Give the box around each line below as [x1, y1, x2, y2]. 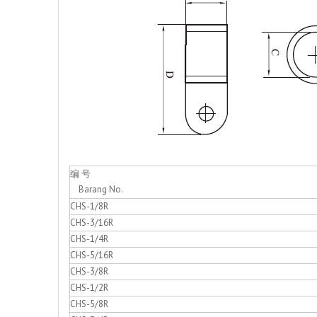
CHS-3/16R [70, 217, 113, 229]
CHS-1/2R [70, 282, 108, 294]
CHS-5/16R [70, 249, 113, 262]
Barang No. [70, 183, 123, 196]
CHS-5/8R [70, 298, 108, 311]
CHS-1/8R [70, 200, 108, 213]
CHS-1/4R [70, 233, 108, 246]
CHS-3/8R [70, 265, 108, 278]
